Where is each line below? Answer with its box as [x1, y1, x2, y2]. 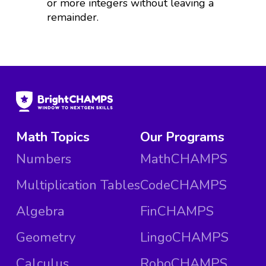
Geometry [15, 228, 76, 247]
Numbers [15, 150, 71, 169]
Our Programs [140, 128, 224, 147]
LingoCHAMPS [140, 228, 229, 247]
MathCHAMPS [140, 150, 227, 169]
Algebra [15, 202, 65, 221]
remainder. [47, 9, 99, 24]
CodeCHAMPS [140, 176, 227, 195]
